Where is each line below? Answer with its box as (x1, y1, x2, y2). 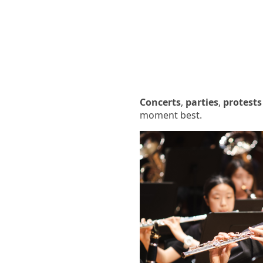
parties (186, 95, 218, 109)
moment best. (140, 108, 202, 122)
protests (223, 95, 262, 109)
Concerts (140, 95, 181, 109)
